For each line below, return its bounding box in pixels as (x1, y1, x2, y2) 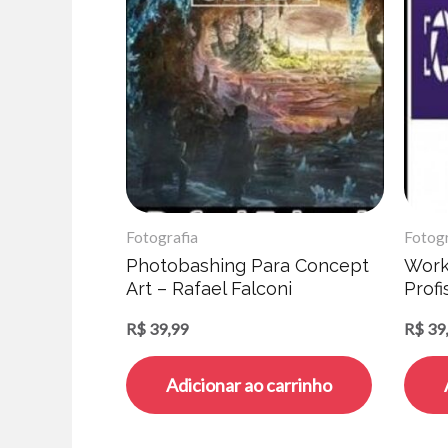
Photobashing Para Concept (126, 255, 369, 277)
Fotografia (126, 227, 198, 246)
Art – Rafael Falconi (126, 278, 292, 300)
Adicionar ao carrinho (166, 374, 332, 397)
